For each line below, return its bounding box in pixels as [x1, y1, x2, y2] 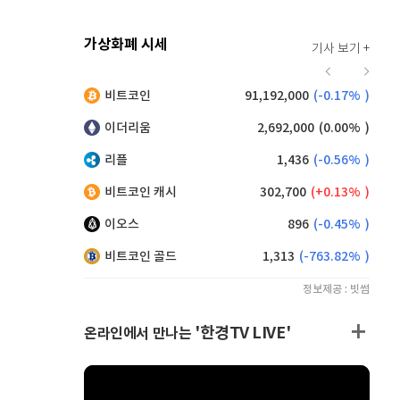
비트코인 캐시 [104, 185, 177, 200]
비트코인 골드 [104, 249, 177, 264]
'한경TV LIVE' [195, 323, 291, 343]
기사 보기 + [312, 42, 370, 56]
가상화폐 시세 [84, 36, 168, 54]
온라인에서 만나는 [84, 325, 195, 343]
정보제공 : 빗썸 [303, 283, 370, 296]
